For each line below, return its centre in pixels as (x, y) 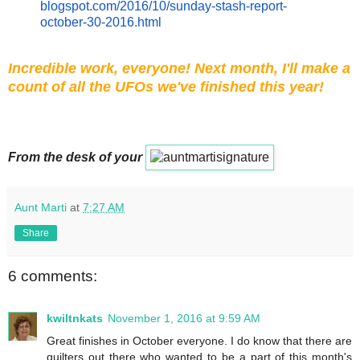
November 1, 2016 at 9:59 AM (184, 318)
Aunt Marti (41, 208)
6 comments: (53, 276)
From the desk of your (77, 157)
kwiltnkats (75, 318)
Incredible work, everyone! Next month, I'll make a (179, 69)
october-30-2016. (89, 22)
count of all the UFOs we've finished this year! (166, 87)
